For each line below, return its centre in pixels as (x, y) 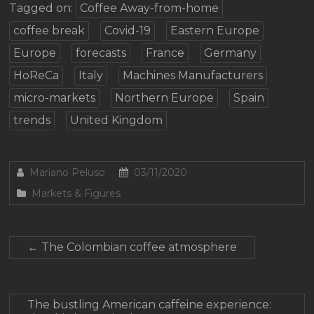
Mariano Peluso (68, 173)
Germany (231, 53)
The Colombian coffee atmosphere (138, 247)
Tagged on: (43, 8)
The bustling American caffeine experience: (150, 305)
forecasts (101, 53)
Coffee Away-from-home (150, 8)
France (165, 53)
